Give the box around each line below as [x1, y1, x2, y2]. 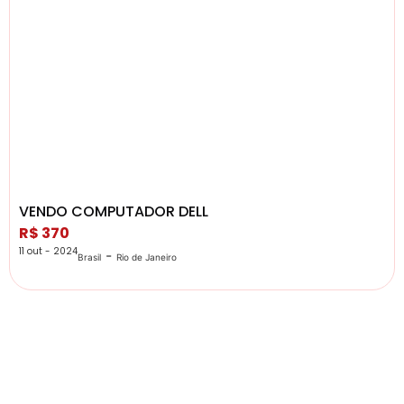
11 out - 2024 [19, 243, 78, 258]
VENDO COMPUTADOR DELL [19, 200, 208, 222]
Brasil [78, 251, 101, 262]
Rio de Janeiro [116, 251, 177, 262]
